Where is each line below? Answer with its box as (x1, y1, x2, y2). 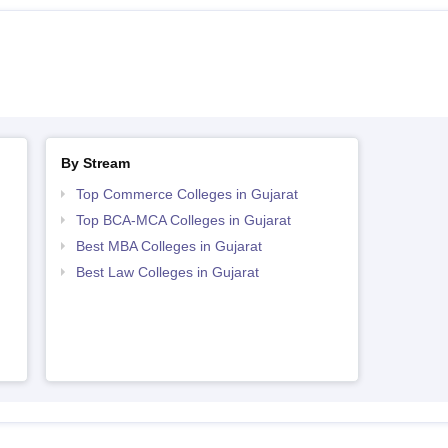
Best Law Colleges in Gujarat (75, 264, 259, 280)
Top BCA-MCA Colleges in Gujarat (75, 212, 291, 228)
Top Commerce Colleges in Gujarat (75, 186, 298, 202)
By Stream (60, 155, 130, 171)
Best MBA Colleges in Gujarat (75, 238, 262, 254)
